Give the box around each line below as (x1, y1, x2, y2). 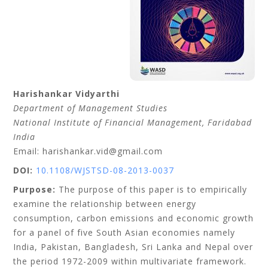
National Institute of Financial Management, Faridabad (13, 117, 252, 128)
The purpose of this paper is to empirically (56, 184, 248, 195)
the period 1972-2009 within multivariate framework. (13, 255, 247, 267)
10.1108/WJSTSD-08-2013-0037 (36, 165, 175, 176)
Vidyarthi (75, 88, 120, 99)
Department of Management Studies (13, 102, 168, 114)
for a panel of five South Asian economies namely (13, 227, 236, 238)
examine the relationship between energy (13, 198, 197, 209)
